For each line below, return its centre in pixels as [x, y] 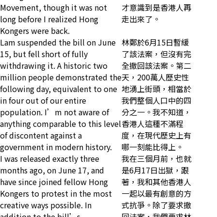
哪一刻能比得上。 [153, 147]
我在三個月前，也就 [156, 159]
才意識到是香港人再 [156, 8]
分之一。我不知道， [156, 112]
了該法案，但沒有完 [156, 54]
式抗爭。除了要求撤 [156, 205]
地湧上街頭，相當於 [156, 89]
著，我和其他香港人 [156, 182]
